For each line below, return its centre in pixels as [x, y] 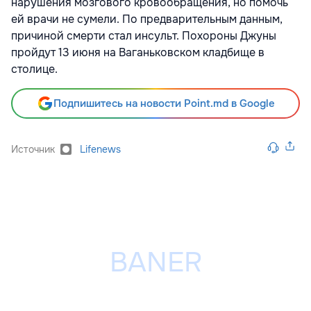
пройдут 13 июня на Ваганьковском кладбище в [138, 53]
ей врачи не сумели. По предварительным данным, [147, 19]
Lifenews [100, 150]
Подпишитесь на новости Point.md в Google [164, 104]
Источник [33, 150]
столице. [34, 69]
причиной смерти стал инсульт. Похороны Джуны [144, 36]
